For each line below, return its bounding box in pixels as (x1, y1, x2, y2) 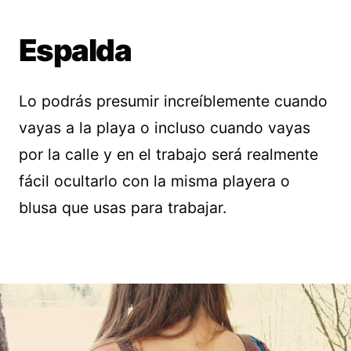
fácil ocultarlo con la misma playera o (19, 172, 290, 190)
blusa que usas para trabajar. (19, 198, 226, 217)
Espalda (19, 32, 132, 68)
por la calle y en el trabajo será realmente (19, 145, 318, 164)
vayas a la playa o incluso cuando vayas (19, 118, 310, 137)
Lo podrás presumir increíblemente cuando (19, 92, 327, 110)
